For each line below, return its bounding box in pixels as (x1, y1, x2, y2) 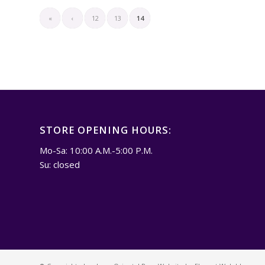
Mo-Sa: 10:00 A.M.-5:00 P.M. (40, 144, 153, 156)
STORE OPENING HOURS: (40, 123, 172, 137)
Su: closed (40, 158, 80, 170)
